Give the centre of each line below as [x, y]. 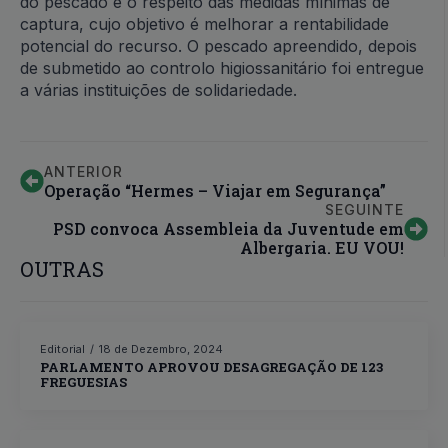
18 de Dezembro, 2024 [161, 349]
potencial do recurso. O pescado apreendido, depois [218, 46]
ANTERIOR [83, 171]
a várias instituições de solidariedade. [158, 90]
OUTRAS [62, 269]
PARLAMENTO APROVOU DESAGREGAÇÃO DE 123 [211, 367]
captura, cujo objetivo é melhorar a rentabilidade [204, 24]
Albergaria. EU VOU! [322, 247]
